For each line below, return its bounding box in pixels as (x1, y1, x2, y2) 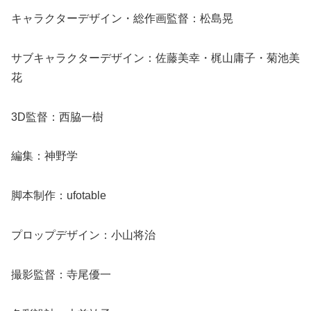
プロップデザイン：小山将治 (11, 228, 155, 241)
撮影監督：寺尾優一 (11, 268, 111, 280)
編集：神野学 (11, 150, 78, 162)
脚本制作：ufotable (11, 190, 106, 202)
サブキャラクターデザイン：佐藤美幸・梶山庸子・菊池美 (11, 51, 300, 64)
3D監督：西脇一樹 (11, 110, 103, 123)
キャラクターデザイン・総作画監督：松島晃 (11, 12, 233, 24)
